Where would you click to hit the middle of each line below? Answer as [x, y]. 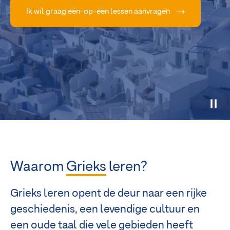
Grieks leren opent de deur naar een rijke [109, 194]
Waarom [38, 167]
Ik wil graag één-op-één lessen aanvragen [99, 11]
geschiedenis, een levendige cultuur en [105, 210]
